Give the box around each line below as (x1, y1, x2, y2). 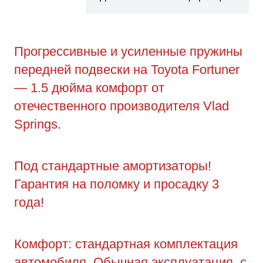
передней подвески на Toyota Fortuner (14, 62, 240, 77)
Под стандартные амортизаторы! (14, 159, 211, 174)
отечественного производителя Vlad (14, 99, 229, 114)
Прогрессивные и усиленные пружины (14, 44, 242, 59)
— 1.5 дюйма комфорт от (14, 80, 164, 96)
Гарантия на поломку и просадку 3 (14, 177, 219, 192)
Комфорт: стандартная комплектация (14, 237, 238, 252)
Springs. (14, 117, 61, 132)
